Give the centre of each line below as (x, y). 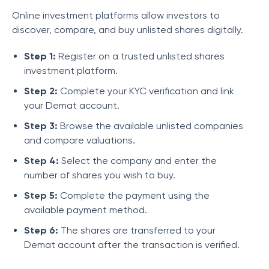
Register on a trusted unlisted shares (140, 56)
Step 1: (40, 56)
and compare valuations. (80, 140)
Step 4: (41, 161)
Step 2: (41, 91)
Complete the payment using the (134, 195)
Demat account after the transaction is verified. (132, 245)
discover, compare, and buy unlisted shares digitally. (128, 30)
